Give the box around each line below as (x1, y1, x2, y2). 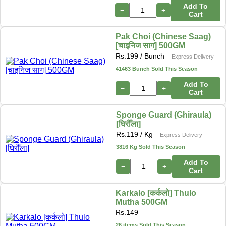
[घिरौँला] (116, 119, 141, 128)
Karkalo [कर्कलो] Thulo (116, 188, 197, 197)
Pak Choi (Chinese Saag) (116, 32, 211, 41)
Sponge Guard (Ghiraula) (116, 110, 211, 119)
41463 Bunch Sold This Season (116, 65, 198, 72)
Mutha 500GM (116, 197, 168, 206)
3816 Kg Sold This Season (116, 143, 185, 150)
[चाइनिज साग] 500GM (116, 41, 186, 50)
